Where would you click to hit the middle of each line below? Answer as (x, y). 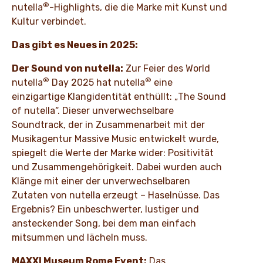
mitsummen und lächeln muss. (80, 238)
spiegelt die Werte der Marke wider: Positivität (113, 153)
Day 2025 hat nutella (97, 83)
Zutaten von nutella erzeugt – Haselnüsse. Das (116, 195)
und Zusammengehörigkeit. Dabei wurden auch (117, 167)
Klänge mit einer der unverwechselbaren (101, 181)
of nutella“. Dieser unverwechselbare (93, 111)
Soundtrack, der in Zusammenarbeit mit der (108, 125)
